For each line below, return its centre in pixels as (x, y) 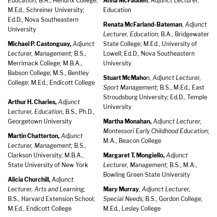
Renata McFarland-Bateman (143, 24)
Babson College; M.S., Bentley (48, 73)
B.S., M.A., (183, 165)
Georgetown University (40, 121)
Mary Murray (121, 189)
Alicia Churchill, (29, 179)
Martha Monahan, (127, 121)
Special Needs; (124, 199)
